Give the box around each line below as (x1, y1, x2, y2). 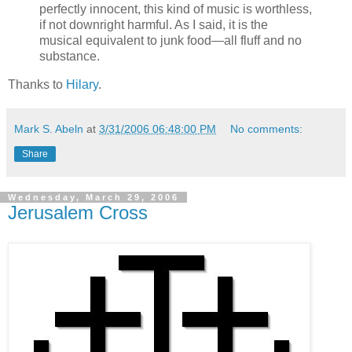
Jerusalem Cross (8, 202, 148, 224)
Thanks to (8, 78, 66, 92)
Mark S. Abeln (14, 123, 83, 136)
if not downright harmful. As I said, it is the (39, 18, 268, 32)
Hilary (66, 78, 98, 92)
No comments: (230, 123, 303, 136)
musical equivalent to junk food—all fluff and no (39, 34, 302, 48)
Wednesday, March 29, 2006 (8, 192, 179, 203)
